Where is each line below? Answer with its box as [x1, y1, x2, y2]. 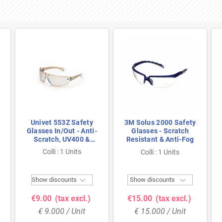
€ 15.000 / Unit [134, 206, 186, 216]
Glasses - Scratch [131, 126, 189, 135]
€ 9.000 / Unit [38, 206, 86, 216]
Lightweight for [37, 143, 87, 152]
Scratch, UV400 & [34, 135, 90, 143]
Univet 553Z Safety [30, 118, 93, 126]
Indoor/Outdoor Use [29, 152, 94, 160]
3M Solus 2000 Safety [124, 118, 196, 126]
